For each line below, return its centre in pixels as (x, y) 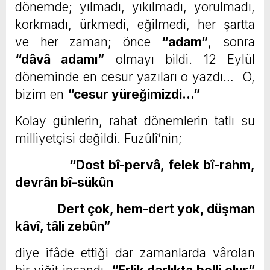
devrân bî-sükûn (64, 183)
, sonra (232, 42)
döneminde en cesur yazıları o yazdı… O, (135, 77)
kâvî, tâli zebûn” (63, 227)
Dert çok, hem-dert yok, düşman (135, 209)
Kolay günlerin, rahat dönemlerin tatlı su (135, 121)
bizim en (41, 95)
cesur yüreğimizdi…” (137, 95)
